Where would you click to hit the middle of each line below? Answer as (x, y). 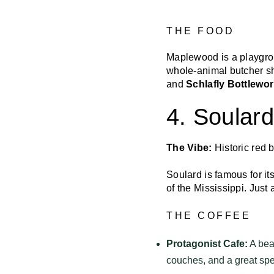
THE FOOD (200, 31)
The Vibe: (189, 147)
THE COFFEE (209, 215)
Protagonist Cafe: (207, 243)
